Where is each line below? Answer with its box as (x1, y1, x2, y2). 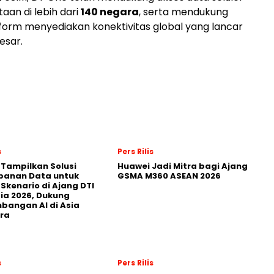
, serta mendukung (139, 5, 228, 19)
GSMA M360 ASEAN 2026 (117, 170, 221, 182)
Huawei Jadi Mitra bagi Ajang (117, 160, 248, 172)
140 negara (81, 5, 139, 19)
